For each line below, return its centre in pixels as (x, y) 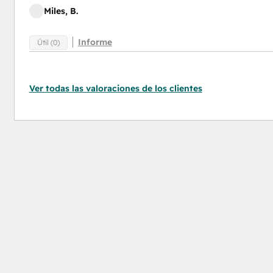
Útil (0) (48, 42)
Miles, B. (61, 11)
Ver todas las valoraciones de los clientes (115, 88)
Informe (95, 42)
